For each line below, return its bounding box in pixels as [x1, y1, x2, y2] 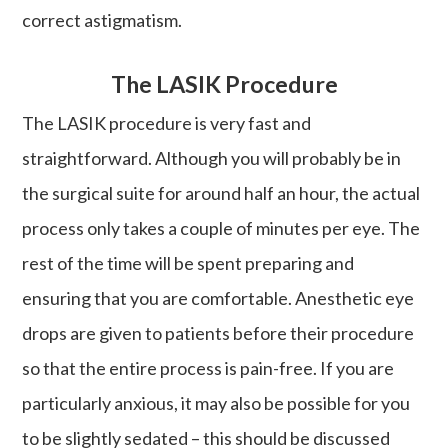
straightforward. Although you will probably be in [22, 146, 402, 169]
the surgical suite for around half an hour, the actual [22, 181, 421, 204]
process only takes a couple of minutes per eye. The [22, 216, 421, 239]
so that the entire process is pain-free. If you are [22, 356, 395, 379]
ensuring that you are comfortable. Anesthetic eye [22, 286, 415, 309]
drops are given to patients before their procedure [22, 321, 415, 344]
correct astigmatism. [22, 8, 183, 31]
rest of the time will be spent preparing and [22, 251, 355, 274]
